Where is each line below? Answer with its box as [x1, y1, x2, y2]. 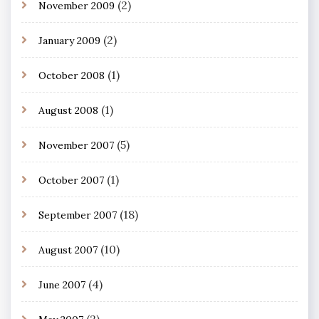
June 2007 [38, 278, 85, 291]
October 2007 [38, 173, 104, 187]
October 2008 [38, 68, 105, 82]
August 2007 [38, 243, 98, 256]
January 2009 [38, 33, 100, 47]
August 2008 [38, 103, 98, 117]
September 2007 [38, 208, 117, 221]
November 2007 [38, 138, 114, 152]
